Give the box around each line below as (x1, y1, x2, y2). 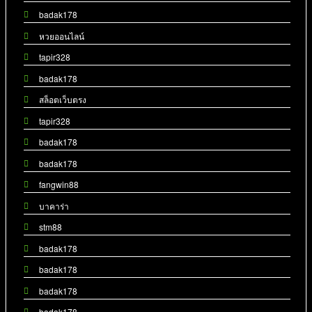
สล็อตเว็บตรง (39, 93, 87, 106)
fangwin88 (39, 178, 79, 191)
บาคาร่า (39, 199, 70, 212)
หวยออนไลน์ (39, 29, 85, 42)
